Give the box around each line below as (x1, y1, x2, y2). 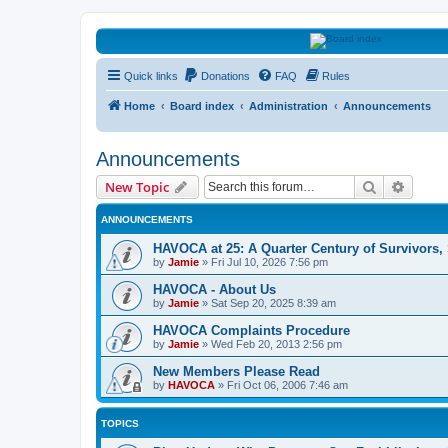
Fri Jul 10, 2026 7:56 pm (211, 256, 328, 268)
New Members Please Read (153, 364, 320, 379)
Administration (249, 100, 328, 112)
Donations (201, 70, 250, 82)
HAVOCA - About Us (153, 282, 276, 297)
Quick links (124, 70, 178, 82)
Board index (170, 100, 234, 112)
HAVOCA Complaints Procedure (153, 323, 350, 338)
